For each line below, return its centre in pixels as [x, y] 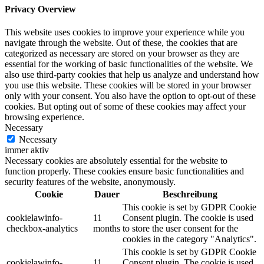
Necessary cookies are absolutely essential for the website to [116, 160]
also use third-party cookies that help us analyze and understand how [132, 74]
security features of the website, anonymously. [90, 181]
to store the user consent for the [180, 228]
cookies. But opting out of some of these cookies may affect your [125, 106]
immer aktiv [27, 150]
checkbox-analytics [42, 228]
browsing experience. [44, 117]
